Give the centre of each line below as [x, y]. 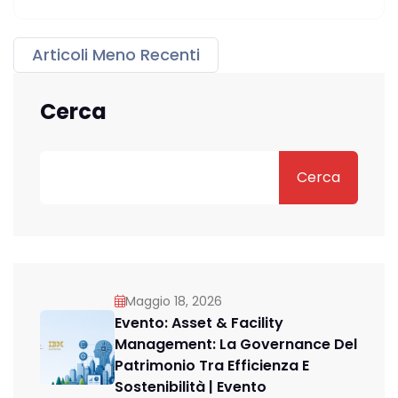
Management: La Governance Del [236, 344]
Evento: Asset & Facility [199, 323]
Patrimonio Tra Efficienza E [212, 366]
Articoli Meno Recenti [116, 55]
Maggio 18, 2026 [174, 301]
